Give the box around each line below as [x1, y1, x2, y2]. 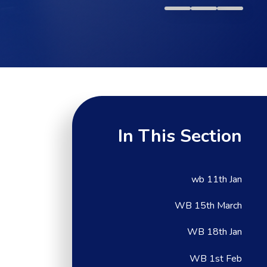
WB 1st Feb [190, 252, 243, 265]
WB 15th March [175, 199, 243, 213]
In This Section [118, 123, 243, 148]
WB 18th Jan [187, 225, 243, 239]
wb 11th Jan [191, 172, 243, 186]
